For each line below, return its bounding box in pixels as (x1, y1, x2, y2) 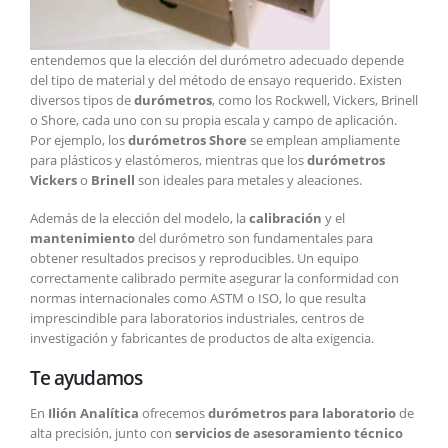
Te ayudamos (30, 364, 142, 390)
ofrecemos (139, 403, 208, 422)
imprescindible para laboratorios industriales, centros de (30, 309, 364, 328)
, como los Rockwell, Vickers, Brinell (212, 90, 418, 109)
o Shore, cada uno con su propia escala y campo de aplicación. (30, 110, 397, 129)
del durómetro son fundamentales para (135, 229, 373, 248)
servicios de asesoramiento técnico (175, 423, 403, 442)
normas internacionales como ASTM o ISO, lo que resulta (30, 289, 366, 308)
